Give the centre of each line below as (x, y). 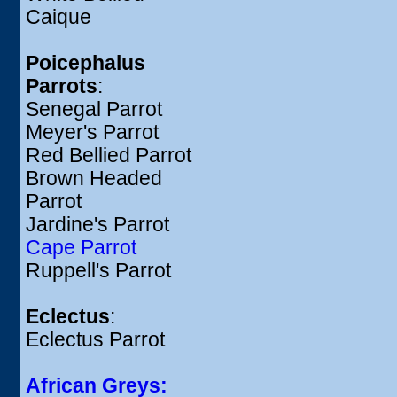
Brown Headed (94, 179)
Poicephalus (86, 63)
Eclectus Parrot (95, 340)
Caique (58, 17)
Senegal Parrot (94, 109)
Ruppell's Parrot (98, 271)
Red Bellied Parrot (109, 156)
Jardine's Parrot (97, 225)
